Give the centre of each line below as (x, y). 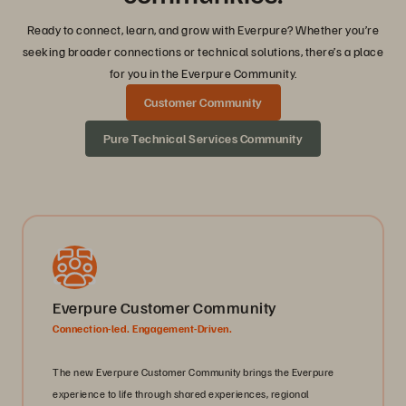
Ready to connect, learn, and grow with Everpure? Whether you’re (203, 30)
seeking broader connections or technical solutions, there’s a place (203, 52)
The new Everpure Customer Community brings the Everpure (193, 372)
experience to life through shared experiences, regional (181, 394)
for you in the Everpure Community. (203, 73)
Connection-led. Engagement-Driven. (142, 329)
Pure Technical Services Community (203, 139)
